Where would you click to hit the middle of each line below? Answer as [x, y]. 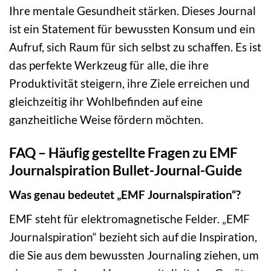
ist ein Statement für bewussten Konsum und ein [132, 28]
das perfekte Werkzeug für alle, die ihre [109, 65]
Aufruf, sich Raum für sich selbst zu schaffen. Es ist [135, 47]
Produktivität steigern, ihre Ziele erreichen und [129, 83]
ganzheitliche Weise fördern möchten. [106, 119]
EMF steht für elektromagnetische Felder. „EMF [129, 219]
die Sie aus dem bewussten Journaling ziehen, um [134, 255]
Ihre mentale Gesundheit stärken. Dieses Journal [132, 10]
